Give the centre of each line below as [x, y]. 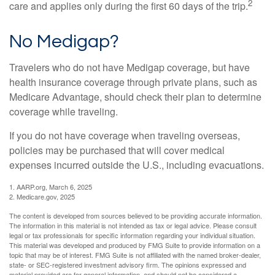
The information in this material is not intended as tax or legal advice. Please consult [133, 225]
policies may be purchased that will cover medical [117, 150]
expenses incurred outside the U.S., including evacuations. [137, 165]
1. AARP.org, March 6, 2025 [51, 186]
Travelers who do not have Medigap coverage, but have [130, 67]
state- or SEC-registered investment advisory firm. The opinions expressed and [128, 264]
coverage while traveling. [64, 111]
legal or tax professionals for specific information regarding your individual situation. [132, 235]
